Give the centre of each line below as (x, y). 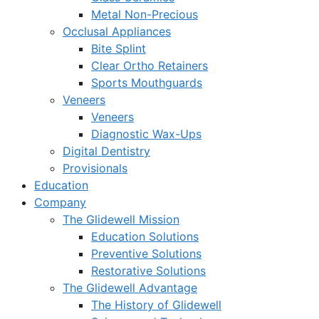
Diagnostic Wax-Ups (146, 134)
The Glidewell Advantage (130, 288)
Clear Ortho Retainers (150, 66)
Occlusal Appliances (117, 31)
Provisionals (95, 168)
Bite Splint (119, 48)
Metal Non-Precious (145, 14)
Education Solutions (145, 236)
